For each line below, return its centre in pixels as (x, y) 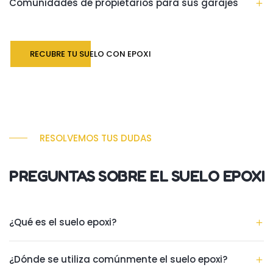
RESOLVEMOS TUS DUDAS (96, 138)
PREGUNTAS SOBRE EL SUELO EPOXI (136, 175)
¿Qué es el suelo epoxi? (63, 222)
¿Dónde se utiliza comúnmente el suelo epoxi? (118, 259)
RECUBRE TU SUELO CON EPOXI (90, 54)
